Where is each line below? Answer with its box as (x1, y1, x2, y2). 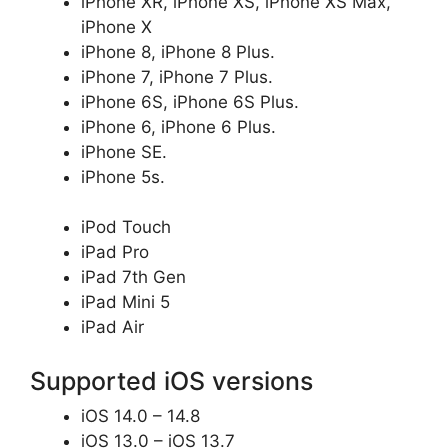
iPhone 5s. (81, 166, 165, 187)
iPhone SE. (81, 141, 167, 162)
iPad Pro (81, 242, 149, 262)
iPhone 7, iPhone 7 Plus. (81, 66, 273, 87)
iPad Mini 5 (81, 292, 170, 312)
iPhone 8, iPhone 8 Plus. (81, 41, 275, 62)
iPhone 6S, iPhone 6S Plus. (81, 91, 299, 112)
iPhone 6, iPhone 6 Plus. (81, 116, 276, 137)
